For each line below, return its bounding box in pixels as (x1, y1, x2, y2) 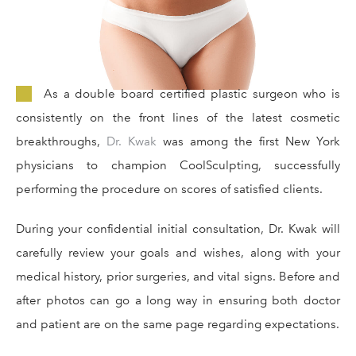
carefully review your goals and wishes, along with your (16, 245, 340, 260)
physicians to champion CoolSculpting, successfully (16, 157, 340, 172)
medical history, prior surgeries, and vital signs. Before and (16, 269, 340, 284)
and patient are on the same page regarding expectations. (16, 316, 339, 331)
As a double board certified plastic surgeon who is (44, 86, 340, 101)
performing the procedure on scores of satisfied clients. (16, 181, 323, 196)
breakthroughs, (16, 133, 106, 149)
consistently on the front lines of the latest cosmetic (16, 110, 340, 125)
